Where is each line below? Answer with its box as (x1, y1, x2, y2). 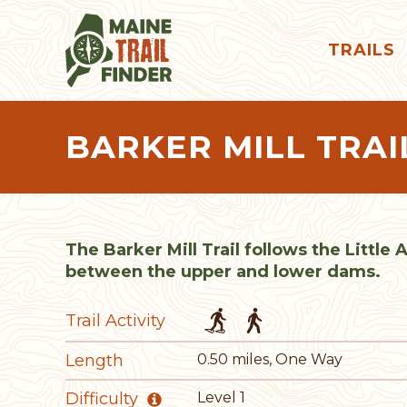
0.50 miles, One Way (197, 350, 342, 368)
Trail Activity (65, 310, 165, 331)
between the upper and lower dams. (65, 261, 381, 282)
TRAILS (327, 40, 395, 61)
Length (65, 350, 124, 371)
